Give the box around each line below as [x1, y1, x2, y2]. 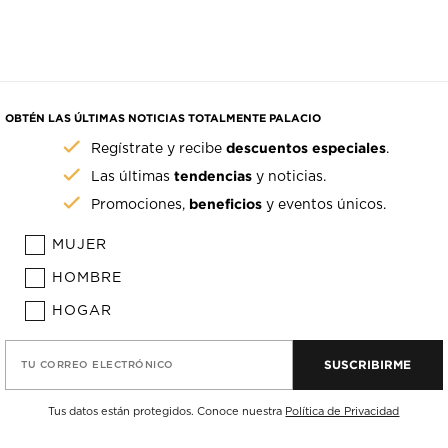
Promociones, [91, 198, 190, 213]
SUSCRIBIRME [324, 358, 412, 372]
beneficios [189, 196, 263, 212]
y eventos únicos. [262, 198, 387, 213]
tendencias [174, 168, 253, 184]
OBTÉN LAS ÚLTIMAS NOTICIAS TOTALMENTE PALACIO [5, 112, 322, 125]
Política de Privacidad [285, 406, 400, 418]
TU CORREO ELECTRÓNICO [21, 360, 174, 371]
